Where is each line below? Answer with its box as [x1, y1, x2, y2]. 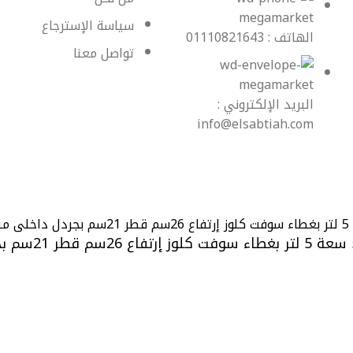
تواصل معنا [73, 41, 134, 65]
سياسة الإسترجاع [42, 13, 134, 38]
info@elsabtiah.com [197, 112, 314, 136]
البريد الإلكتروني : [217, 92, 314, 117]
